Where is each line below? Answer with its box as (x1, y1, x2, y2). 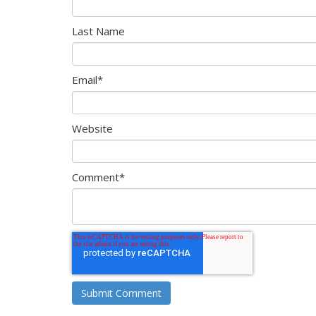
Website (72, 121, 113, 135)
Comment (72, 169, 119, 184)
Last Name (72, 23, 125, 38)
